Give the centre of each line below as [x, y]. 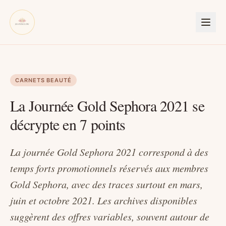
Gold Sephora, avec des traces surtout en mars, [106, 184]
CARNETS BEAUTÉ [43, 80]
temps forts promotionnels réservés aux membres [109, 168]
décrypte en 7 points [68, 124]
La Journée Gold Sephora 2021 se [107, 106]
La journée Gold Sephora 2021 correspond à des [109, 152]
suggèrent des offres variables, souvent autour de [110, 217]
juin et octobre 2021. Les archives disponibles [104, 201]
